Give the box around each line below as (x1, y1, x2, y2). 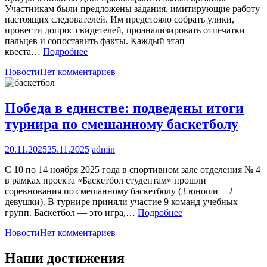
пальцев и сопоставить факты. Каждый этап (5, 36, 185, 46)
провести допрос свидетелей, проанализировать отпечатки (5, 25, 245, 36)
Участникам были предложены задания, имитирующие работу (5, 4, 260, 14)
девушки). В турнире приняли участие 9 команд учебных (5, 196, 238, 207)
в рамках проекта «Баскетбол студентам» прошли (5, 175, 206, 185)
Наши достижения (5, 250, 125, 266)
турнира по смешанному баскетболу (5, 116, 238, 132)
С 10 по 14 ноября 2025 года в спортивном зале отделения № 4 (5, 164, 260, 175)
